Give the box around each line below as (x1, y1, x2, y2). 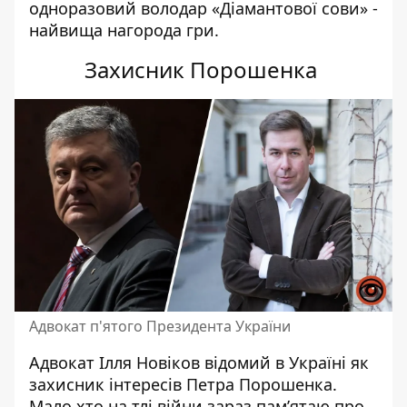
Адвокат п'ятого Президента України (29, 316, 291, 336)
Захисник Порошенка (84, 55, 323, 84)
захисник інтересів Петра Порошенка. (29, 373, 337, 395)
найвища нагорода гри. (29, 19, 223, 41)
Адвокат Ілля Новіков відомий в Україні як (29, 352, 369, 373)
